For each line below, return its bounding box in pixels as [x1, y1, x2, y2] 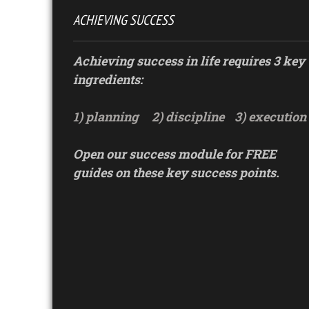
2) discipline [152, 108, 224, 126]
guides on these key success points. [73, 164, 279, 181]
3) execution [235, 108, 306, 126]
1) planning [73, 108, 139, 126]
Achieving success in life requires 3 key [73, 52, 305, 70]
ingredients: [73, 71, 143, 88]
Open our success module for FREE [73, 146, 276, 163]
